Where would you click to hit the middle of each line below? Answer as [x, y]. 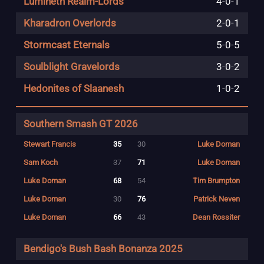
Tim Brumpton [217, 181]
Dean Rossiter [217, 217]
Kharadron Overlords [70, 24]
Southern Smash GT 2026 [80, 124]
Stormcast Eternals [66, 45]
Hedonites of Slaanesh [73, 89]
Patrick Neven [217, 199]
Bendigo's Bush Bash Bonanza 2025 [103, 249]
